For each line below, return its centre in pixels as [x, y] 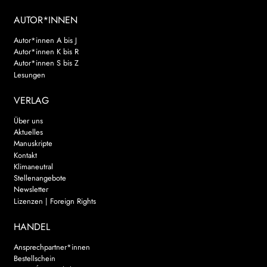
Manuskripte [33, 144]
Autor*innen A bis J [45, 40]
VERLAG [31, 100]
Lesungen [29, 74]
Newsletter [31, 190]
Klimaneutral [33, 166]
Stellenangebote [40, 178]
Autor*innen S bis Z [46, 63]
